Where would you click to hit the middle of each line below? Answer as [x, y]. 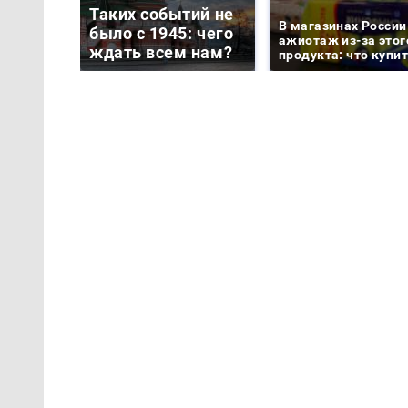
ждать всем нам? [161, 52]
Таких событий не [162, 14]
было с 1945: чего [162, 33]
